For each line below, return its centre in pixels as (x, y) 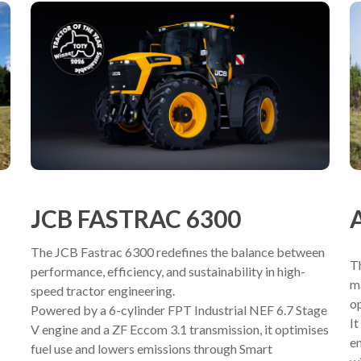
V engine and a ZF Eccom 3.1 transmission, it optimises (179, 329)
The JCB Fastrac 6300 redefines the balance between (177, 251)
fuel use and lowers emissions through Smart (151, 348)
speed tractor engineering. (102, 290)
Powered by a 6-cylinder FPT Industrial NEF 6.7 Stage (178, 309)
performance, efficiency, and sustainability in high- (168, 271)
